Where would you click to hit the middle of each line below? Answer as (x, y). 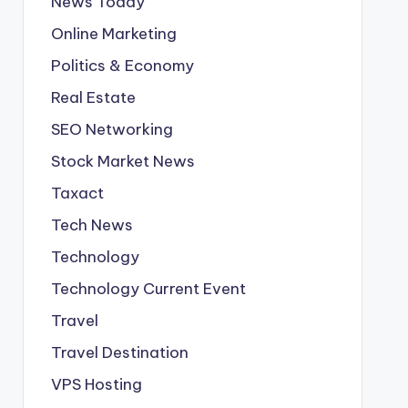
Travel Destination (119, 352)
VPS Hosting (96, 384)
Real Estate (93, 97)
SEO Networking (112, 129)
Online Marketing (113, 34)
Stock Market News (122, 161)
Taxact (77, 193)
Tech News (92, 225)
